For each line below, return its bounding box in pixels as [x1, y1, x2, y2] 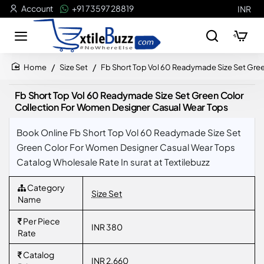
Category [26, 182, 65, 193]
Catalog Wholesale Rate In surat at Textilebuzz [16, 156, 210, 167]
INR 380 [91, 222, 123, 232]
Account [21, 3, 54, 14]
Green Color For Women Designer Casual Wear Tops [16, 141, 235, 153]
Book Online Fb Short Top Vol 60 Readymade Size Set [16, 127, 241, 138]
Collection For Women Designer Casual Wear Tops [15, 101, 227, 113]
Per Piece [22, 216, 60, 226]
